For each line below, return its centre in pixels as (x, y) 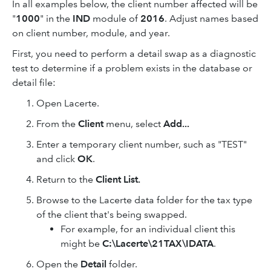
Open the (58, 264)
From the (57, 124)
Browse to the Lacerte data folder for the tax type (144, 200)
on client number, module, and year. (91, 33)
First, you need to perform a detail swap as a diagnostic (134, 54)
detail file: (34, 83)
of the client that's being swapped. (112, 214)
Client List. (118, 179)
